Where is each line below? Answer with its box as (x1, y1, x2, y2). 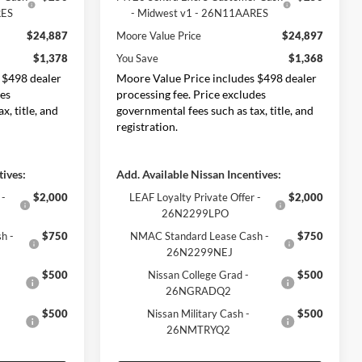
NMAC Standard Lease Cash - (130, 229, 270, 242)
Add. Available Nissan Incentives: (116, 166, 282, 181)
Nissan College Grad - (148, 267, 250, 281)
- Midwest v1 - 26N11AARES (131, 6, 269, 19)
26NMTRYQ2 (166, 322, 231, 336)
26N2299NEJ (166, 245, 234, 259)
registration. (116, 119, 179, 133)
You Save (116, 51, 159, 65)
